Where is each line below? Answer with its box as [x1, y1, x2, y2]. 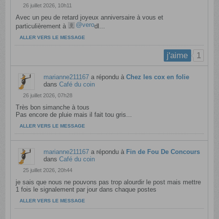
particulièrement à [16, 22, 68, 30]
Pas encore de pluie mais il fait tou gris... [16, 111, 132, 119]
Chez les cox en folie [126, 73, 190, 81]
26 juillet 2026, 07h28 [23, 92, 73, 99]
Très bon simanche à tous [16, 104, 90, 111]
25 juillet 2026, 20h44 [23, 167, 73, 174]
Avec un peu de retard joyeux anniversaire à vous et [16, 14, 164, 22]
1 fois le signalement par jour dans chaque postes [16, 186, 157, 194]
